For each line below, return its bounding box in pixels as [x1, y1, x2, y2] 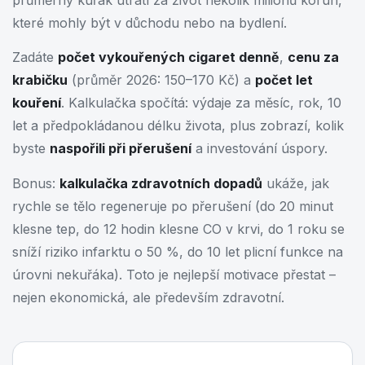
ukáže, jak [262, 174, 329, 191]
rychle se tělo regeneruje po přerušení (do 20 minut [12, 197, 333, 214]
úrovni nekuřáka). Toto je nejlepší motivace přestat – [12, 266, 336, 283]
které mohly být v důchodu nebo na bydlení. [12, 15, 287, 31]
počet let [255, 72, 313, 89]
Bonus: [12, 174, 59, 191]
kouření [12, 95, 61, 112]
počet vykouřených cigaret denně [58, 49, 279, 66]
